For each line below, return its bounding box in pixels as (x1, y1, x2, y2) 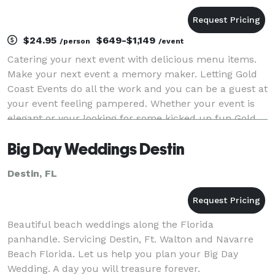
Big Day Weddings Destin (7, 139, 185, 158)
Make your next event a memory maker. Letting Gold (7, 68, 257, 80)
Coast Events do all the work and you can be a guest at (7, 82, 268, 95)
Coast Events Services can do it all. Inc (7, 126, 189, 139)
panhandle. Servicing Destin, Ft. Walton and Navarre (7, 233, 254, 245)
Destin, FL (7, 167, 57, 179)
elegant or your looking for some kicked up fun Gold (7, 112, 256, 124)
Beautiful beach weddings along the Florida (7, 218, 214, 230)
